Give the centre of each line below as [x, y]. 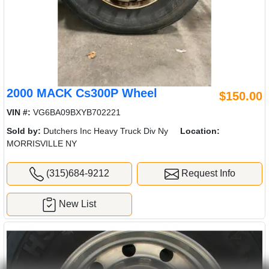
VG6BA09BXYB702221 [76, 112]
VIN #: [19, 112]
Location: [200, 131]
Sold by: [24, 131]
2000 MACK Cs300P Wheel [82, 93]
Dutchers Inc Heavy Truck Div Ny [104, 131]
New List [78, 204]
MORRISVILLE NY [42, 143]
